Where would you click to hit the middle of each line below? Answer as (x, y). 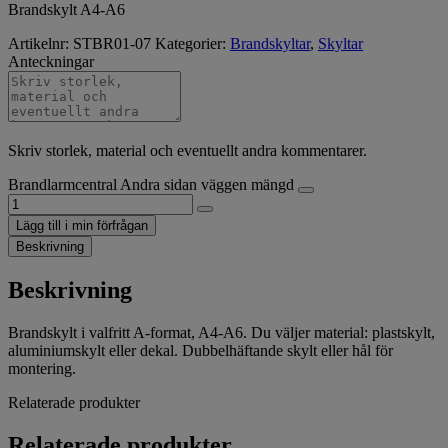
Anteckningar (51, 61)
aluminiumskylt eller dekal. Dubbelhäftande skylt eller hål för (200, 350)
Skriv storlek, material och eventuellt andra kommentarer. (187, 150)
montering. (42, 368)
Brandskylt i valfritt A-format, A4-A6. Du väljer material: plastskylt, (221, 332)
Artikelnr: (40, 43)
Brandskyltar (270, 43)
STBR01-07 (112, 43)
